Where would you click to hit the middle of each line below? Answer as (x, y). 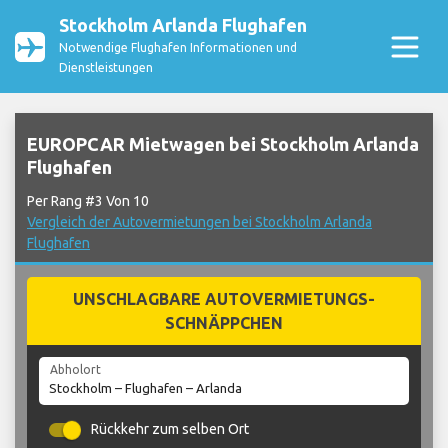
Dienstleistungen (106, 67)
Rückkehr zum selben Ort (170, 429)
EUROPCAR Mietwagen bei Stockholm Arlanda (223, 144)
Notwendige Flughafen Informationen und (178, 47)
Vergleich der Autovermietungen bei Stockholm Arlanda (199, 222)
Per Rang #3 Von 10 (88, 201)
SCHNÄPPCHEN (224, 323)
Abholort (75, 370)
